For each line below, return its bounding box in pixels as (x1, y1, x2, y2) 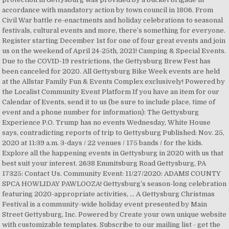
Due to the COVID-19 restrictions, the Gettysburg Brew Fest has (2, 57, 211, 65)
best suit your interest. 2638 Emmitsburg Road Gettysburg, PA (2, 159, 207, 167)
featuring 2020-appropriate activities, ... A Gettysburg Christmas (2, 190, 215, 198)
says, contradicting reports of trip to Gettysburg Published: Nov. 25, (2, 129, 225, 136)
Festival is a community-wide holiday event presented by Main (2, 200, 208, 208)
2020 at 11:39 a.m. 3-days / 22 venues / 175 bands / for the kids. (2, 139, 203, 147)
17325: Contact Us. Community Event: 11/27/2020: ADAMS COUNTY (2, 170, 221, 177)
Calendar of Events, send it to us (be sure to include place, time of (2, 98, 216, 106)
